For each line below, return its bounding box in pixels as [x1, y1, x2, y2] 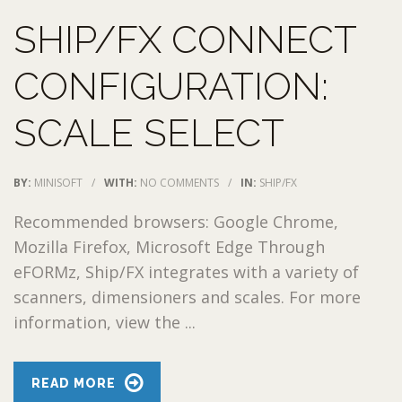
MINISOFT [34, 174, 83, 190]
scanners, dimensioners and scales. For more [13, 285, 361, 308]
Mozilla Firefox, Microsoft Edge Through [13, 235, 325, 258]
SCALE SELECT [13, 110, 284, 155]
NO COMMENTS [140, 174, 219, 190]
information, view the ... [13, 310, 196, 333]
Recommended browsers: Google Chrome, [13, 210, 338, 232]
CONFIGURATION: [13, 64, 328, 109]
